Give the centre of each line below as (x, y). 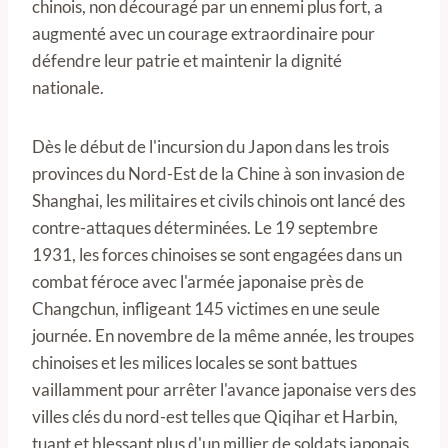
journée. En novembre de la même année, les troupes (223, 335)
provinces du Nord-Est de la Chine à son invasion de (218, 173)
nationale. (68, 87)
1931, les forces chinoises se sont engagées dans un (217, 254)
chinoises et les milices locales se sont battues (194, 362)
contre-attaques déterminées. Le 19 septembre (205, 227)
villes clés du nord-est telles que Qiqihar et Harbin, (215, 416)
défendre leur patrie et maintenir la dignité (187, 60)
